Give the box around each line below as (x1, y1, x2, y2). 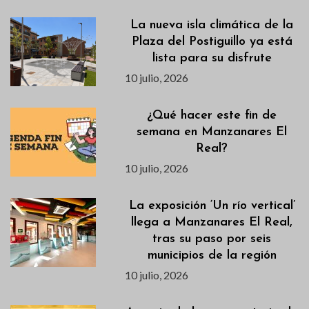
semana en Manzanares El (137, 126, 288, 139)
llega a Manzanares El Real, (131, 216, 293, 230)
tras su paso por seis (152, 232, 272, 246)
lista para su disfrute (152, 52, 272, 66)
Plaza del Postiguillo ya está (131, 35, 292, 49)
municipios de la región (147, 249, 277, 263)
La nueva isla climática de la (130, 19, 294, 32)
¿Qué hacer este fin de (147, 109, 277, 123)
